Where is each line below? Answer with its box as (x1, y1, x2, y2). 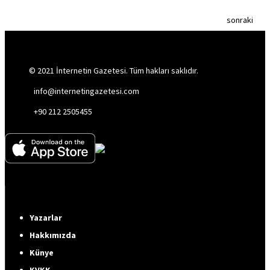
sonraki (227, 14, 253, 25)
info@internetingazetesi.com (34, 86, 139, 96)
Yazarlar (30, 212, 62, 223)
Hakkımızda (30, 230, 76, 240)
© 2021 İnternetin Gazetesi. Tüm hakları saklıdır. (29, 65, 198, 76)
